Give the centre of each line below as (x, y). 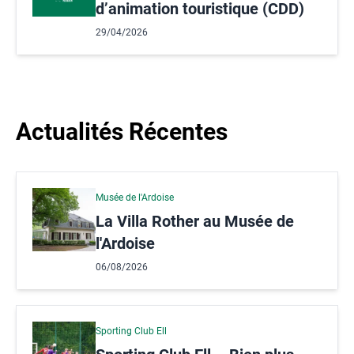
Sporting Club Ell (131, 331)
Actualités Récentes (122, 131)
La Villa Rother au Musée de (195, 221)
